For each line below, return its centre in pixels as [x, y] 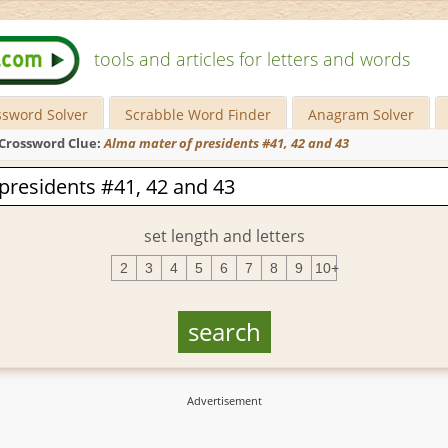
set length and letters [224, 235]
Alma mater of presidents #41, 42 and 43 [226, 143]
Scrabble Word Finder [198, 114]
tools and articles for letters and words [252, 59]
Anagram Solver [361, 114]
